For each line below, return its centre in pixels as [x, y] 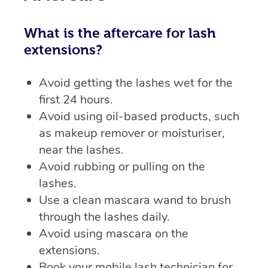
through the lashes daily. [104, 217]
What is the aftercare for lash [120, 33]
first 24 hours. [76, 100]
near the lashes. [81, 150]
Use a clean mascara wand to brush [135, 200]
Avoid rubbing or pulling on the [122, 167]
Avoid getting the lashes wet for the [136, 83]
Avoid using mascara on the [114, 234]
